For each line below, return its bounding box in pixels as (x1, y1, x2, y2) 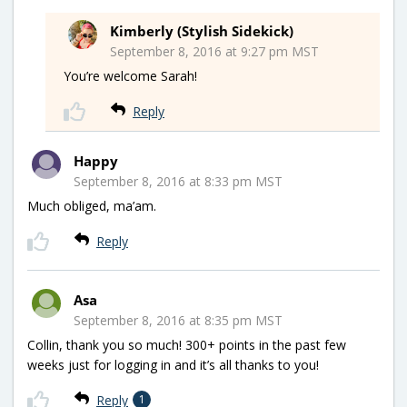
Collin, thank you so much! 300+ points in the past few (27, 335, 346, 353)
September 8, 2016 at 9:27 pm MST (110, 42, 319, 60)
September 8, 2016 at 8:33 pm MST (74, 172, 283, 190)
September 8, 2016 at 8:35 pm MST (74, 311, 283, 329)
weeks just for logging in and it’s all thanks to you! (27, 355, 319, 373)
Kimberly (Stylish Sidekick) (110, 21, 293, 40)
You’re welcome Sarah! (64, 66, 197, 84)
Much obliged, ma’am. (27, 196, 156, 214)
